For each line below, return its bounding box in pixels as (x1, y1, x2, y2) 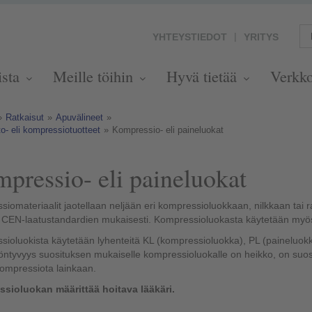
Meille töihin (53, 65, 137, 86)
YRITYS (244, 31, 279, 42)
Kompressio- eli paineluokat (111, 125, 224, 135)
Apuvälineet (55, 112, 103, 123)
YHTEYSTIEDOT (153, 31, 227, 42)
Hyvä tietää (166, 65, 241, 86)
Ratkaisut (5, 112, 44, 123)
